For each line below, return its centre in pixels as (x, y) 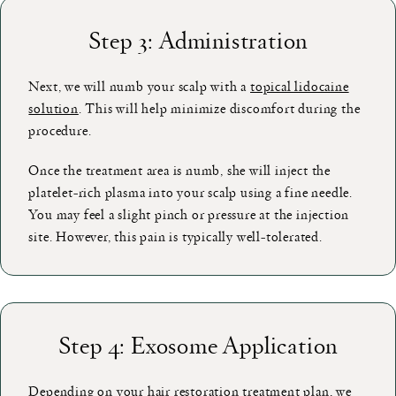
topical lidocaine (300, 85)
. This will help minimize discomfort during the (219, 107)
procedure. (60, 129)
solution (53, 107)
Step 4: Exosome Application (198, 345)
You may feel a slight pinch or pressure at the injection (189, 213)
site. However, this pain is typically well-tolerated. (175, 236)
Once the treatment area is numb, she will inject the (180, 169)
